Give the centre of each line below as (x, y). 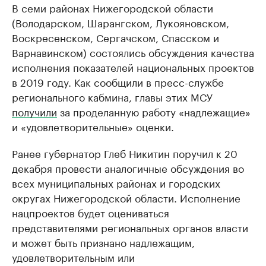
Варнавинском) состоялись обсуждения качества (133, 52)
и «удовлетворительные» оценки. (93, 126)
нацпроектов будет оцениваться (91, 212)
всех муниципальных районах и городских (116, 183)
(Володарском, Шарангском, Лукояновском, (121, 22)
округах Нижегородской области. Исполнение (126, 197)
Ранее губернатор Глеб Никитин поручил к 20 (125, 153)
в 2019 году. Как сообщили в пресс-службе (118, 82)
